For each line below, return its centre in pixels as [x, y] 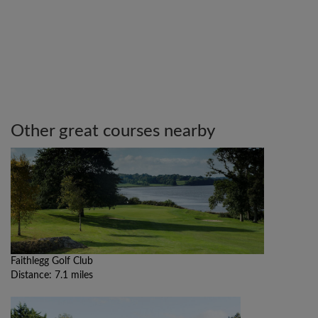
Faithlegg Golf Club [52, 262]
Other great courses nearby [113, 132]
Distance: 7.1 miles [52, 276]
